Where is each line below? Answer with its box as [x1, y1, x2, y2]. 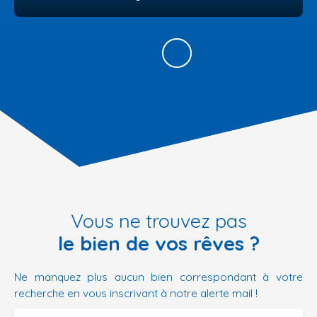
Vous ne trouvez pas [70, 209, 247, 234]
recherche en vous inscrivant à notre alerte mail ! [14, 286, 258, 301]
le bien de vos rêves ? [57, 231, 260, 256]
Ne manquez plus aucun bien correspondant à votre [14, 270, 303, 284]
